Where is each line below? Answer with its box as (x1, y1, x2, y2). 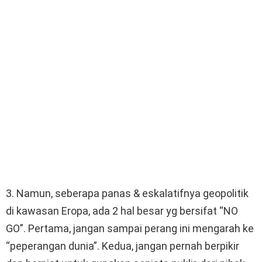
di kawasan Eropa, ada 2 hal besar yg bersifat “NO (6, 204, 238, 217)
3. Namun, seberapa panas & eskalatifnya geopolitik (6, 187, 249, 199)
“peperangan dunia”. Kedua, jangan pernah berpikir (6, 239, 239, 252)
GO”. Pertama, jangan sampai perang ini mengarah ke (6, 222, 254, 235)
